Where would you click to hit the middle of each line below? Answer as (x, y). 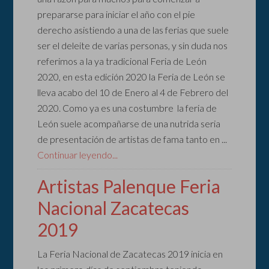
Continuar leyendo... (78, 155)
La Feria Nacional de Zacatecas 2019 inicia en (130, 254)
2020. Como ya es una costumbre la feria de (127, 108)
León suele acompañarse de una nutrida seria (129, 124)
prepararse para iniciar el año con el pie (116, 14)
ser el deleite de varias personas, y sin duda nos (133, 46)
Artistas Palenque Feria (129, 186)
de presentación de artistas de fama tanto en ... (132, 139)
